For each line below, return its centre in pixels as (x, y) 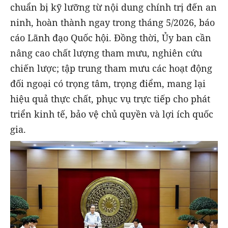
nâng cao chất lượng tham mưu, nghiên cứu (106, 53)
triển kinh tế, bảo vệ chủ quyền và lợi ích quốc (112, 114)
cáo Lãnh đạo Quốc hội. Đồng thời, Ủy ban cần (111, 37)
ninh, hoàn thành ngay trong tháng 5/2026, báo (112, 22)
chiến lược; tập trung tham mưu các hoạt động (111, 68)
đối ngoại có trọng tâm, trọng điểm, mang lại (108, 83)
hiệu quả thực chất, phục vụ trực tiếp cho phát (110, 98)
